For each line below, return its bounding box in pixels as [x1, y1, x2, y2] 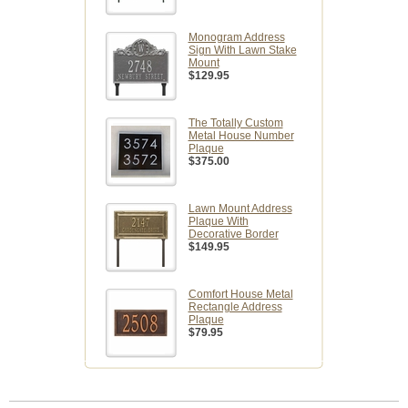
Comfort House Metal [188, 288, 293, 301]
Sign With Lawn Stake [188, 44, 297, 57]
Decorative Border [188, 228, 279, 241]
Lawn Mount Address [188, 202, 292, 216]
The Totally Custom [188, 117, 283, 130]
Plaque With [188, 215, 249, 229]
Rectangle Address [188, 301, 282, 314]
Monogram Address [188, 31, 285, 45]
